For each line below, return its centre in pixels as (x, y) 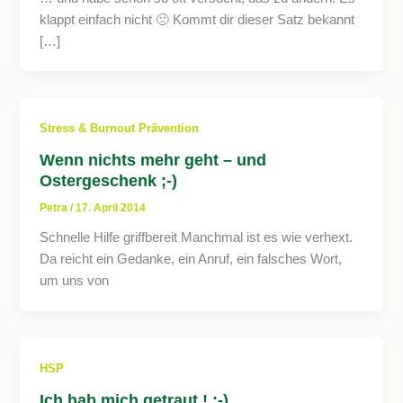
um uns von (75, 280)
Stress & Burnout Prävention (120, 129)
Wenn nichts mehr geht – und (153, 160)
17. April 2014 (111, 208)
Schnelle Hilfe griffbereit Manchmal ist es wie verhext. (197, 237)
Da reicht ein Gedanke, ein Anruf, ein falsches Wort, (191, 259)
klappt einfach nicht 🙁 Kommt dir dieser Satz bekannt (197, 19)
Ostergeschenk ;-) (109, 181)
